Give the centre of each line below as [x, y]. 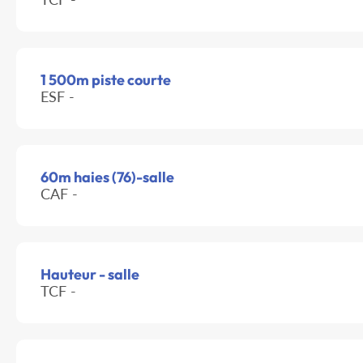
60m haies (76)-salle [107, 177]
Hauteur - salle [90, 275]
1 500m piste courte [106, 80]
